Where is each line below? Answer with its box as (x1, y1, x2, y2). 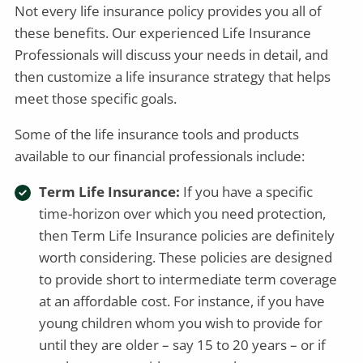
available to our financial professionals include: (15, 146, 305, 165)
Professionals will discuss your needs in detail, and (15, 45, 329, 64)
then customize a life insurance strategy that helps (15, 66, 331, 86)
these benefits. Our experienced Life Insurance (15, 23, 312, 42)
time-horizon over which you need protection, (39, 203, 327, 223)
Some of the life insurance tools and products (15, 124, 300, 143)
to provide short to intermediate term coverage (39, 269, 338, 288)
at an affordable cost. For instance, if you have (39, 291, 326, 310)
